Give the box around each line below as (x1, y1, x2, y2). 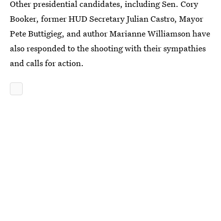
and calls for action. (10, 57, 84, 69)
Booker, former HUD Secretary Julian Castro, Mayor (10, 13, 203, 24)
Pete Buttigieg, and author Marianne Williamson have (10, 28, 210, 39)
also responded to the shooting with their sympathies (10, 42, 206, 54)
